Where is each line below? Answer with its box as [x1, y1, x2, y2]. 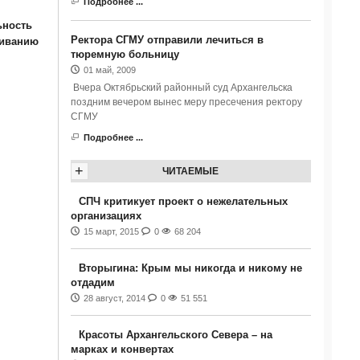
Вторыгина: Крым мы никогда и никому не [78, 262, 302, 274]
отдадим [70, 276, 115, 288]
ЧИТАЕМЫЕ [162, 166, 219, 177]
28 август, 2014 [83, 293, 145, 303]
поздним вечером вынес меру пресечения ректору [70, 96, 302, 108]
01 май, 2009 [83, 65, 136, 75]
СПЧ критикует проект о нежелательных [78, 195, 288, 207]
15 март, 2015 [83, 227, 139, 236]
